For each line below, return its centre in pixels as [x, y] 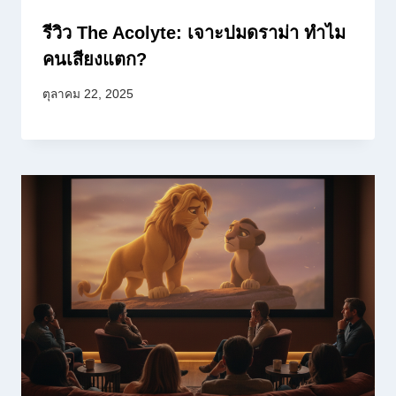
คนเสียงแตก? [95, 60]
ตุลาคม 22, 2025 [88, 94]
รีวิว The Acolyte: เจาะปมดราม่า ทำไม [194, 33]
